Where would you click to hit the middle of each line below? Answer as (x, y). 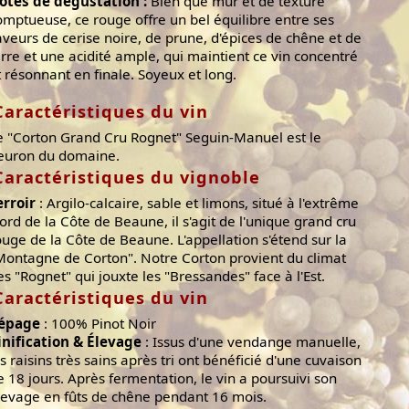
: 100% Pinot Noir (98, 323)
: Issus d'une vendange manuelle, (251, 341)
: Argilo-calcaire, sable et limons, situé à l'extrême (197, 202)
